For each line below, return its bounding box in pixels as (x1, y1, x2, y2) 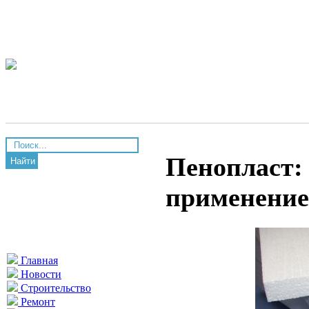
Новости (18, 268, 61, 280)
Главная (18, 255, 58, 266)
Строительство (18, 282, 91, 294)
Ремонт (18, 296, 55, 308)
